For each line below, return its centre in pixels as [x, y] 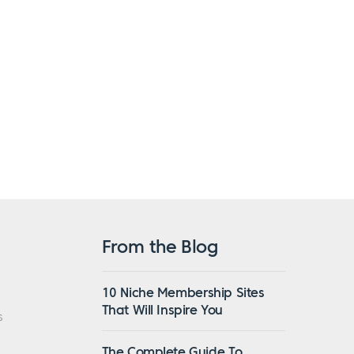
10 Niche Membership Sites [183, 292]
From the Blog [160, 246]
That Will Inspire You [162, 309]
